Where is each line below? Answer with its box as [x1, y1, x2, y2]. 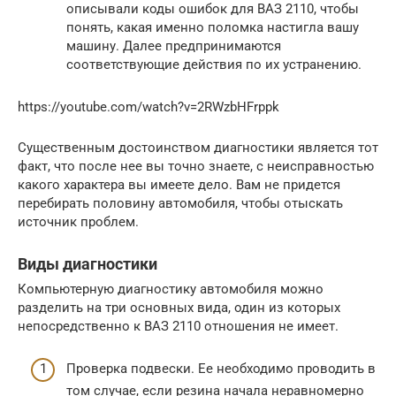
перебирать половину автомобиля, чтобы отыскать [18, 194, 343, 211]
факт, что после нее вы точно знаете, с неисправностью [18, 157, 374, 174]
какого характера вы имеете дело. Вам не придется [18, 176, 340, 193]
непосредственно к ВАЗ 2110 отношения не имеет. [18, 317, 339, 334]
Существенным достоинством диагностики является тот [18, 139, 378, 156]
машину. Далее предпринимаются [66, 37, 281, 54]
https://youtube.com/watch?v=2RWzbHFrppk [18, 98, 279, 115]
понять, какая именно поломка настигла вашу [66, 19, 359, 35]
